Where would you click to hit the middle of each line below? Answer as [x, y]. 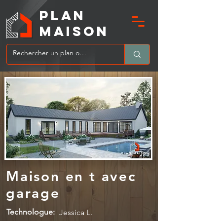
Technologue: [31, 212]
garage [33, 193]
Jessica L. [76, 212]
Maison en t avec [71, 176]
